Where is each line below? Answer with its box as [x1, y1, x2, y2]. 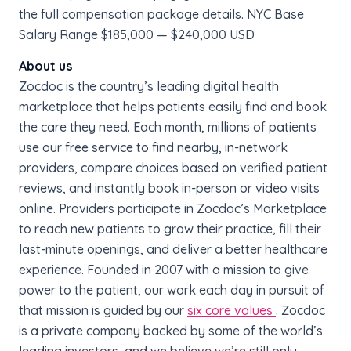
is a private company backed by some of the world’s [19, 322, 323, 338]
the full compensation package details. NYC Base [19, 6, 304, 23]
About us [19, 57, 72, 74]
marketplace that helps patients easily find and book [19, 98, 327, 114]
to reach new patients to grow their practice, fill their [19, 220, 321, 237]
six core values [187, 302, 276, 318]
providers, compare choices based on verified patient [19, 159, 327, 175]
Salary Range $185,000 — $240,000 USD [19, 27, 255, 43]
